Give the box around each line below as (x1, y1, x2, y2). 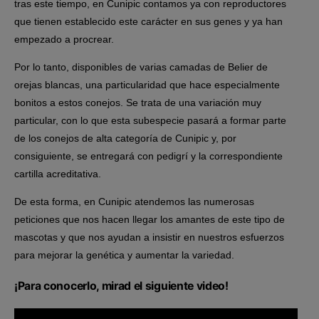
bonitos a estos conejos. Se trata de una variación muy (14, 97, 261, 109)
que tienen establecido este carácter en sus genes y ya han (14, 16, 283, 28)
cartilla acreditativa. (14, 168, 101, 180)
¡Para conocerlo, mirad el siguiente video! (14, 279, 229, 293)
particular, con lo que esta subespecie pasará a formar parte (14, 115, 286, 127)
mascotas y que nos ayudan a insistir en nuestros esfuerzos (14, 231, 284, 244)
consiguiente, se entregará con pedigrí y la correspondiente (14, 150, 283, 162)
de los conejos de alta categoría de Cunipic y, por (14, 132, 236, 145)
